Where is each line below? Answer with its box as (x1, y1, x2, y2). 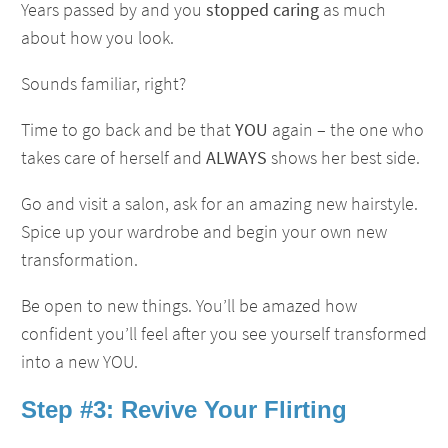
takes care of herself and (21, 146, 206, 169)
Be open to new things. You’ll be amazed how (21, 294, 357, 317)
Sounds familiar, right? (21, 72, 186, 95)
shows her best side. (267, 146, 420, 169)
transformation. (21, 248, 138, 271)
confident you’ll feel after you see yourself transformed (21, 322, 427, 345)
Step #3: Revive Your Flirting (21, 396, 347, 423)
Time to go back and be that (21, 118, 235, 141)
